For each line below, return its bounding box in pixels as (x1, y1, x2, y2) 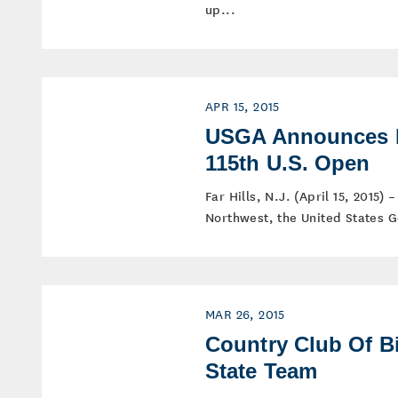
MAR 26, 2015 (205, 304, 285, 323)
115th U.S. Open (205, 151, 370, 175)
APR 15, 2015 (205, 96, 280, 115)
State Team (205, 359, 317, 383)
